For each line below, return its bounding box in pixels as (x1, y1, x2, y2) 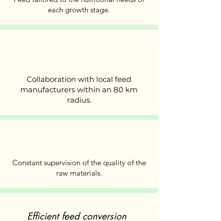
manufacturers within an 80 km (20, 85, 138, 94)
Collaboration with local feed (27, 74, 131, 84)
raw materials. (56, 168, 102, 178)
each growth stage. (48, 5, 110, 14)
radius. (67, 95, 91, 105)
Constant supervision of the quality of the (12, 158, 146, 167)
